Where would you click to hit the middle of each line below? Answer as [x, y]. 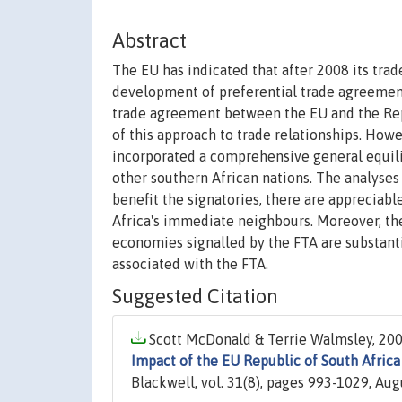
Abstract [149, 41]
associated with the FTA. [190, 264]
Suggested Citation [195, 297]
